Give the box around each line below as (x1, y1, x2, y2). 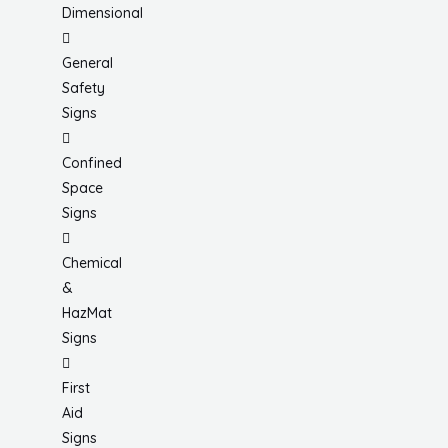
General (62, 54, 113, 73)
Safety (62, 79, 105, 98)
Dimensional (62, 4, 143, 23)
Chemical (62, 254, 122, 273)
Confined (62, 154, 122, 173)
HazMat (62, 304, 112, 323)
